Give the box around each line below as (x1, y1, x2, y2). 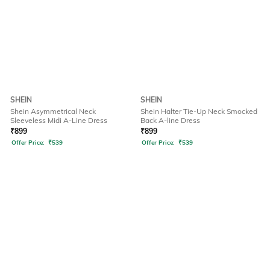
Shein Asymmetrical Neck (10, 107, 96, 116)
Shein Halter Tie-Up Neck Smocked (140, 107, 257, 116)
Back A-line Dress (140, 116, 200, 125)
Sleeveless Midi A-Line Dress (10, 116, 107, 125)
